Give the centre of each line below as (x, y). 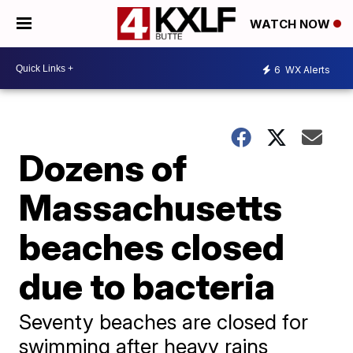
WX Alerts (307, 69)
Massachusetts (151, 207)
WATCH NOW (292, 24)
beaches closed (152, 247)
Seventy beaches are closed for (164, 322)
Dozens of (103, 168)
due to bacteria (147, 286)
